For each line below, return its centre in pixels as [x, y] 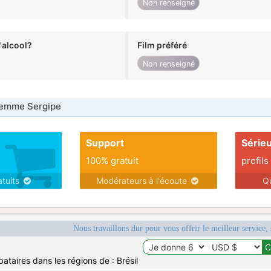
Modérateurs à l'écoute [143, 181]
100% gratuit [112, 161]
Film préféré [162, 45]
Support [105, 143]
